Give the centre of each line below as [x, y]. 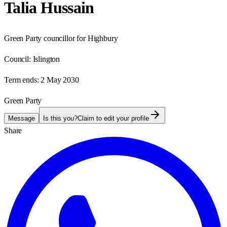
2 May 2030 [60, 80]
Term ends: [22, 80]
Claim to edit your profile [113, 118]
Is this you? [60, 118]
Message [22, 118]
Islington [46, 59]
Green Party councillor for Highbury [61, 38]
